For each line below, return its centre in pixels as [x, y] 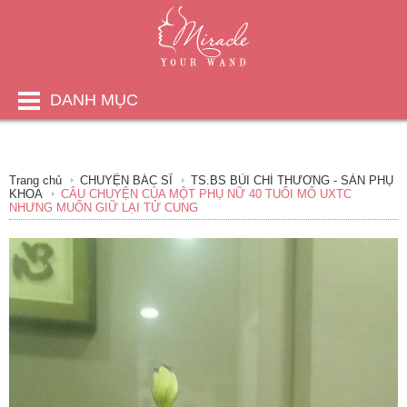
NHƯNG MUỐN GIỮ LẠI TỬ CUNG [104, 208]
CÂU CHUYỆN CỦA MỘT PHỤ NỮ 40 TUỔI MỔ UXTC [206, 194]
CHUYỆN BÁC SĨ [126, 180]
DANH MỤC [94, 100]
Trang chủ [35, 180]
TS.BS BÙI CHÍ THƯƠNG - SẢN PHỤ [292, 180]
